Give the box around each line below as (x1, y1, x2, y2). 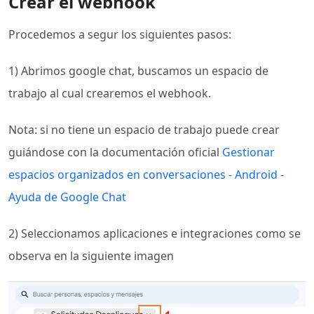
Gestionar (222, 144, 275, 160)
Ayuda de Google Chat (8, 189, 126, 205)
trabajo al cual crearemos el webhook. (8, 85, 211, 101)
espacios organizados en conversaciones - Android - (8, 166, 284, 182)
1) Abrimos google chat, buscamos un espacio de (8, 62, 268, 78)
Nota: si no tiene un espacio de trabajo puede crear (8, 121, 280, 137)
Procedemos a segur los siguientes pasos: (8, 26, 231, 42)
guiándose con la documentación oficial (8, 144, 222, 160)
